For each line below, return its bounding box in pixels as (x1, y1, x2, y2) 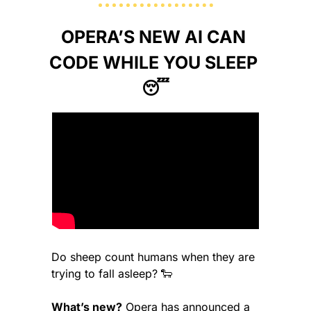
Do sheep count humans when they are (51, 249, 255, 264)
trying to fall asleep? (51, 266, 161, 280)
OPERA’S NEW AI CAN (61, 26, 246, 48)
